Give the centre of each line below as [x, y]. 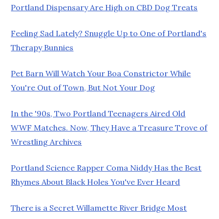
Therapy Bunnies [42, 47]
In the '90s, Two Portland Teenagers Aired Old [98, 113]
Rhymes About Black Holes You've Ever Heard [96, 182]
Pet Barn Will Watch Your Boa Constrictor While [101, 73]
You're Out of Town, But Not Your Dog [83, 87]
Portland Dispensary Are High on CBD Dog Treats [104, 7]
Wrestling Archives [46, 142]
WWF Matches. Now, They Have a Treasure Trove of [109, 127]
